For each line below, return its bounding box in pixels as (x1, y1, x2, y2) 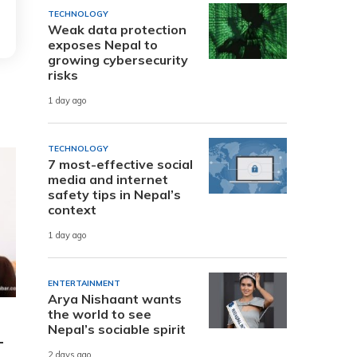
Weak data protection (48, 21, 186, 37)
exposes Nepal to (48, 36, 158, 53)
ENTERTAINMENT (48, 277, 120, 288)
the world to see (48, 305, 151, 322)
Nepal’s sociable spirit (48, 320, 186, 337)
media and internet (48, 171, 168, 187)
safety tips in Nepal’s (48, 186, 181, 202)
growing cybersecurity (48, 51, 188, 68)
